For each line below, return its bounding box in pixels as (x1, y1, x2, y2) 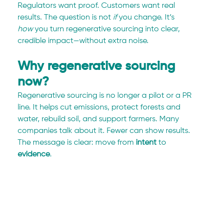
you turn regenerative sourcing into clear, (33, 25, 182, 33)
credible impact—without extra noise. (18, 37, 149, 45)
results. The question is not (18, 13, 113, 22)
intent (136, 138, 157, 147)
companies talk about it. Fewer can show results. (18, 127, 193, 135)
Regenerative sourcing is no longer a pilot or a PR (18, 91, 194, 100)
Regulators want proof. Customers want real (18, 1, 177, 10)
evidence (18, 150, 50, 158)
